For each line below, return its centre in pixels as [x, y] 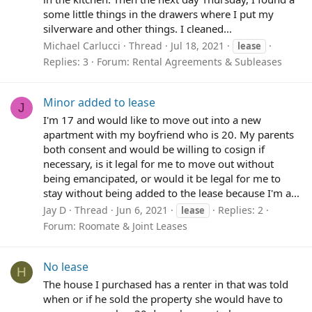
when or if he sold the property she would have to [163, 298]
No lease [66, 266]
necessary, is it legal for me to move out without [158, 163]
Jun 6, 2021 [142, 210]
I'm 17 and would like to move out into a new [152, 119]
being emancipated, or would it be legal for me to [162, 178]
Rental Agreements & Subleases [207, 61]
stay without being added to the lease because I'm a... [171, 193]
